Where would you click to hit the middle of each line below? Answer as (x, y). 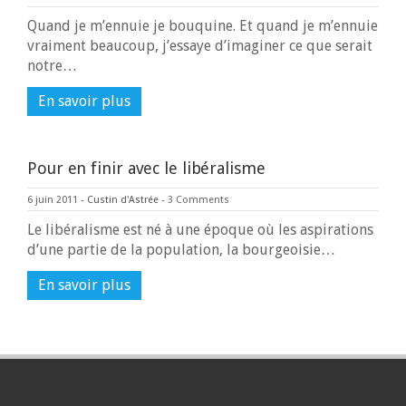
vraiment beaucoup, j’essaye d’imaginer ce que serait (200, 46)
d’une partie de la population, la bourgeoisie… (181, 250)
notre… (52, 66)
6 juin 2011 (53, 200)
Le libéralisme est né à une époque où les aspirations (200, 230)
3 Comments (198, 200)
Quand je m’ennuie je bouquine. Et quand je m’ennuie (203, 26)
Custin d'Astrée (123, 200)
